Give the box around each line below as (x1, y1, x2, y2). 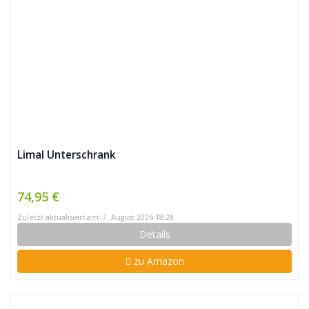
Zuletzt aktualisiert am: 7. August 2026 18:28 (17, 212, 174, 222)
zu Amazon (130, 255, 184, 268)
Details (139, 228, 170, 241)
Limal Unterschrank (17, 148, 116, 162)
